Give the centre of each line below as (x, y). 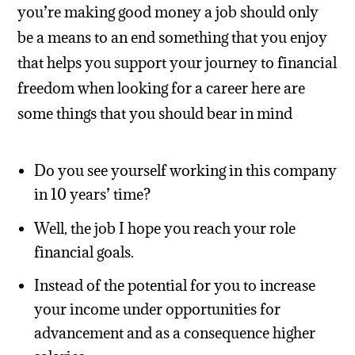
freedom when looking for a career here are (162, 88)
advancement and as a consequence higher (174, 333)
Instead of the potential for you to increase (174, 286)
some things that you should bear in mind (155, 113)
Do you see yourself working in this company (185, 171)
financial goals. (84, 252)
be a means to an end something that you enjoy (173, 37)
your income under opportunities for (157, 309)
